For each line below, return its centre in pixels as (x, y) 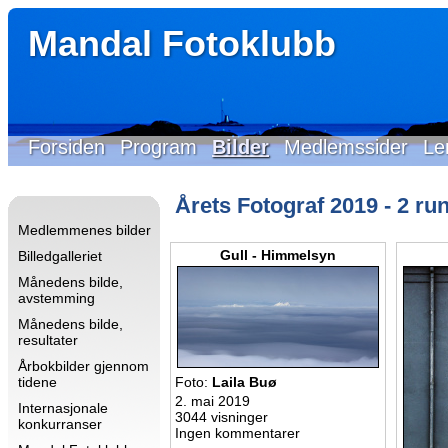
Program (158, 147)
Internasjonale (63, 408)
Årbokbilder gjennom (83, 366)
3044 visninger (221, 417)
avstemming (56, 298)
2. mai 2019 (212, 401)
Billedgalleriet (60, 256)
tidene (37, 382)
